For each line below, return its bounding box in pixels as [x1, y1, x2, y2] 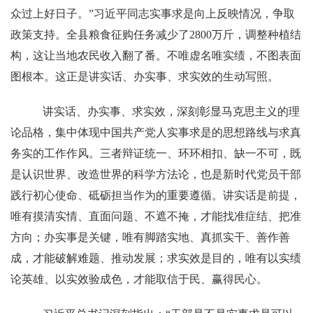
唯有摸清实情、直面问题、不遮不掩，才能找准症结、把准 [10, 210, 301, 222]
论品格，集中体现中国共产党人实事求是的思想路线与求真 [10, 126, 301, 138]
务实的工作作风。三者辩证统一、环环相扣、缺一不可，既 [10, 147, 301, 159]
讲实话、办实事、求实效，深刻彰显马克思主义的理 [20, 105, 300, 117]
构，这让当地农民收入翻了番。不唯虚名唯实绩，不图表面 [10, 50, 301, 61]
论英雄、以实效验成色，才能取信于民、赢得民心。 [10, 273, 268, 285]
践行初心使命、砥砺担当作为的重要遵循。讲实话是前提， [10, 189, 301, 201]
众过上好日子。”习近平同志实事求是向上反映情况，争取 [10, 8, 295, 20]
